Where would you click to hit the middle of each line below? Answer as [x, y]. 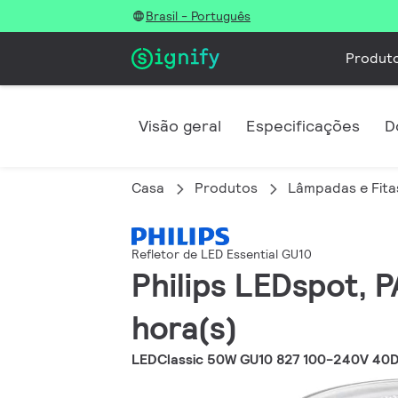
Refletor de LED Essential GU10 [222, 255]
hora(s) [184, 328]
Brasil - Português [198, 16]
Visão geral [180, 126]
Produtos [226, 188]
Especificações [303, 126]
